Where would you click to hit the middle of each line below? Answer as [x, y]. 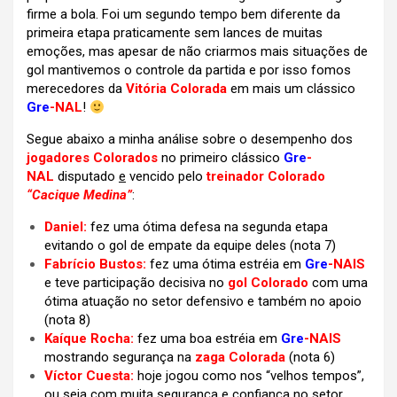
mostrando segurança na [120, 358]
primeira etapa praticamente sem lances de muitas [175, 33]
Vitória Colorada [176, 89]
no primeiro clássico [221, 158]
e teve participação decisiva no [136, 283]
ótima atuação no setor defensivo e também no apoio [203, 302]
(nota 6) [310, 358]
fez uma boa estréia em [207, 339]
